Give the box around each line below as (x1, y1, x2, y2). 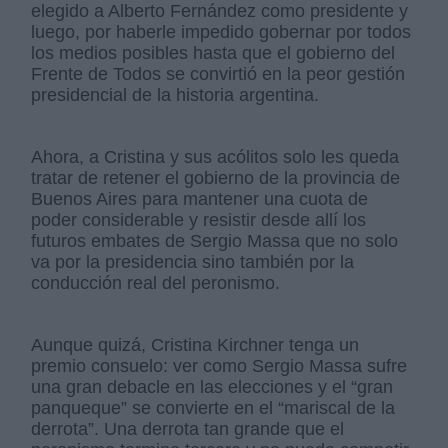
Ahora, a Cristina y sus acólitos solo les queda (31, 147, 400, 168)
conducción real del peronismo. (31, 273, 281, 294)
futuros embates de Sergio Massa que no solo (31, 231, 399, 252)
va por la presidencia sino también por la (31, 252, 355, 273)
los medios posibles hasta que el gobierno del (31, 43, 396, 64)
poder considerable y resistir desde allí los (31, 210, 367, 231)
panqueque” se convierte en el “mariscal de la (31, 398, 396, 419)
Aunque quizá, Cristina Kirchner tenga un (31, 335, 360, 356)
